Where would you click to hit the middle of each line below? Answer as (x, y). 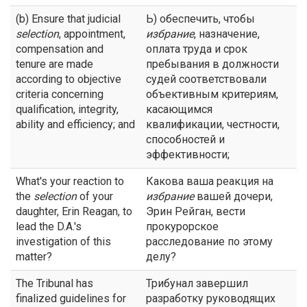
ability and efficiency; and (75, 124)
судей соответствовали (206, 79)
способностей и (185, 139)
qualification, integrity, (67, 109)
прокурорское (182, 226)
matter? (34, 257)
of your (95, 196)
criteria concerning (60, 94)
